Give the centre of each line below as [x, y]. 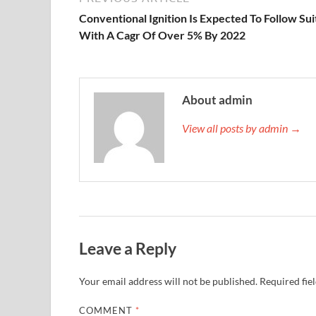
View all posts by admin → [242, 128]
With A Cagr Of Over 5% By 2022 [162, 35]
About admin [217, 100]
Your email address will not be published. [168, 281]
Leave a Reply [128, 249]
